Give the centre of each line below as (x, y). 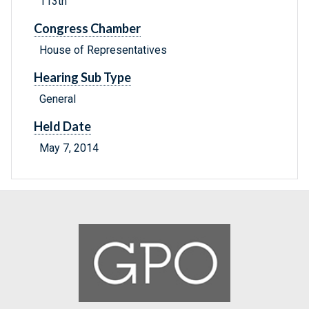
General (58, 99)
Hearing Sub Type (82, 78)
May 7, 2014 (69, 148)
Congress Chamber (87, 29)
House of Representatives (103, 50)
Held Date (62, 127)
